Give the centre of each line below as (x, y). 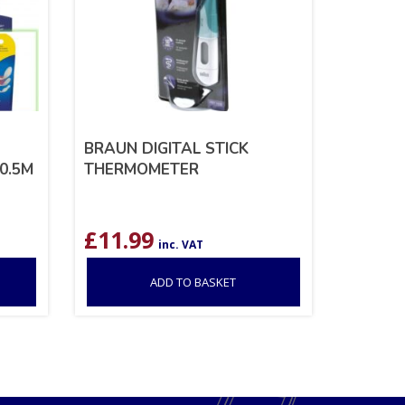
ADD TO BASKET (193, 282)
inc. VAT (180, 244)
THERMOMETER (141, 169)
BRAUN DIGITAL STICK (166, 148)
